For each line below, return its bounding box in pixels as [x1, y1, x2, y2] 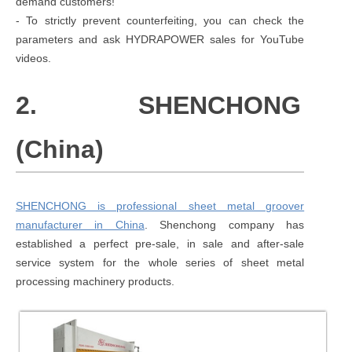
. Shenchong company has [144, 218, 305, 231]
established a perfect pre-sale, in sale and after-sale [16, 236, 305, 250]
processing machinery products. [16, 274, 174, 288]
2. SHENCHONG [16, 90, 302, 119]
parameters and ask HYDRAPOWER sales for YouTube [16, 32, 305, 46]
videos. [16, 51, 51, 64]
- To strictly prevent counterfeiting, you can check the [16, 13, 305, 27]
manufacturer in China [16, 218, 145, 231]
